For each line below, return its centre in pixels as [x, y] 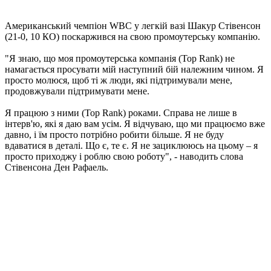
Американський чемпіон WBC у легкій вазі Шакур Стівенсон [133, 26]
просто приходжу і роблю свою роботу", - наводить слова [124, 157]
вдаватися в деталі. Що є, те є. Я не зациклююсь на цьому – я [131, 146]
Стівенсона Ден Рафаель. [57, 168]
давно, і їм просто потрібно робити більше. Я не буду [114, 135]
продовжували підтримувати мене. [77, 91]
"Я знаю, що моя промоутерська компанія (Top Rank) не [120, 59]
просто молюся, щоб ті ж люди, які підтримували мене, [119, 80]
